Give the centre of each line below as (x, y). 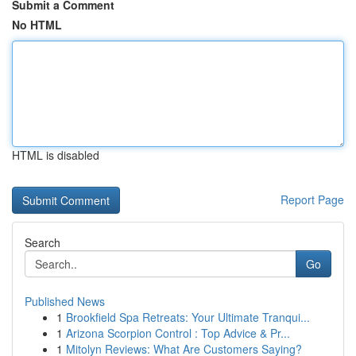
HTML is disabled (56, 155)
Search (43, 242)
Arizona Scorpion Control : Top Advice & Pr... (178, 333)
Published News (65, 301)
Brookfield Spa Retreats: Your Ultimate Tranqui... (188, 317)
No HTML (37, 25)
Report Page (312, 199)
